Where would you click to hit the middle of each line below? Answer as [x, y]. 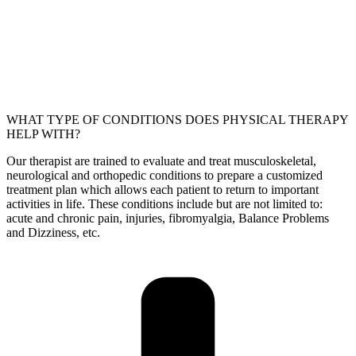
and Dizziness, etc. [53, 233]
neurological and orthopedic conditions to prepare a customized [164, 176]
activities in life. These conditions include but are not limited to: [164, 204]
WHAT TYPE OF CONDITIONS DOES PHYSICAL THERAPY [177, 120]
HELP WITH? [43, 134]
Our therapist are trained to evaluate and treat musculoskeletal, [161, 161]
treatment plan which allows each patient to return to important [163, 190]
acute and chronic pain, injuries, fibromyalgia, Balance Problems [168, 219]
